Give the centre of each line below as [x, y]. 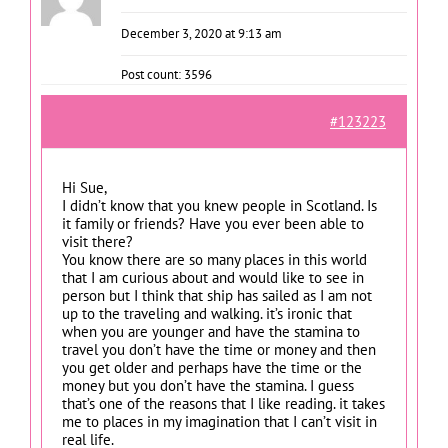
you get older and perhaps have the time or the [212, 367]
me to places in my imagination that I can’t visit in [219, 421]
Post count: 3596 [166, 74]
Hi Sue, [84, 187]
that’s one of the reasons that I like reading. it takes [223, 403]
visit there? [97, 241]
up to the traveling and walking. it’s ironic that [207, 313]
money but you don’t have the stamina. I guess [208, 385]
